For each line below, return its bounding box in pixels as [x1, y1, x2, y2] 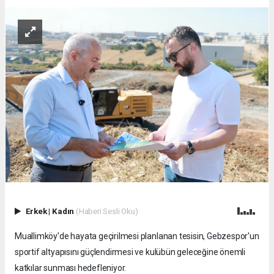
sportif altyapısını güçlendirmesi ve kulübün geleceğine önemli [15, 247, 246, 257]
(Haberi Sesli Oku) [75, 206, 138, 217]
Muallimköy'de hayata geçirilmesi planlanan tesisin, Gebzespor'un [15, 231, 259, 242]
